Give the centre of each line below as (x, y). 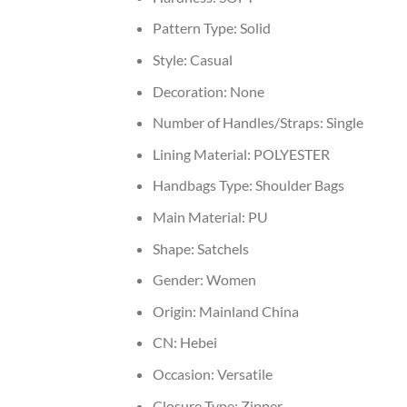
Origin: (175, 311)
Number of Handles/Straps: (239, 123)
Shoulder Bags (299, 185)
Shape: (174, 248)
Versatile (244, 373)
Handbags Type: (203, 185)
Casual (211, 59)
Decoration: (191, 91)
